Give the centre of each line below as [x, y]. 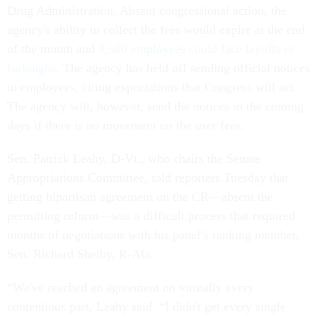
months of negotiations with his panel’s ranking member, [153, 235]
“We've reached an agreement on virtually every [131, 288]
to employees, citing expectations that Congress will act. [152, 87]
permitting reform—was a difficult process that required [151, 216]
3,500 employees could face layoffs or [197, 49]
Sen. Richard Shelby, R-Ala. [82, 254]
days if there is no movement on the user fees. [126, 126]
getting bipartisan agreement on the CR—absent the [140, 197]
